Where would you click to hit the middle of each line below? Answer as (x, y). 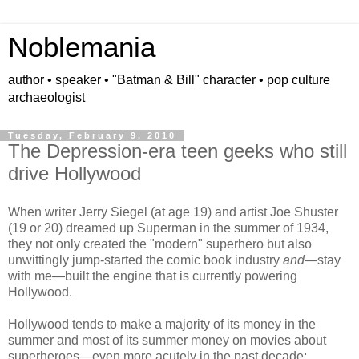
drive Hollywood (75, 173)
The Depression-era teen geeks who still (177, 151)
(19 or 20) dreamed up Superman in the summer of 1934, (168, 228)
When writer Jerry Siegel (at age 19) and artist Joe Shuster (173, 212)
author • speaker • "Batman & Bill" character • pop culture (169, 80)
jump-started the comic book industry (177, 260)
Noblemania (82, 47)
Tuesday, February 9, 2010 (92, 135)
